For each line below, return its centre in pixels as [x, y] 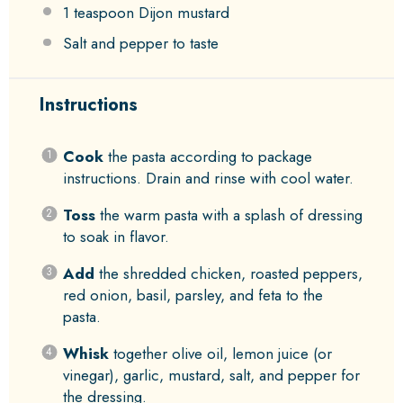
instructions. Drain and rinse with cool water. [208, 178]
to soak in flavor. [116, 236]
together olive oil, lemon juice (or [220, 353]
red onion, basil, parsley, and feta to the [193, 295]
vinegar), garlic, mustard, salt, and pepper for [211, 375]
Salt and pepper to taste [140, 44]
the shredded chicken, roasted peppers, [228, 273]
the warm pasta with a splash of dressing [228, 215]
